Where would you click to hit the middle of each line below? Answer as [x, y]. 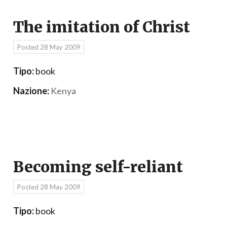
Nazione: [31, 90]
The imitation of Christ [102, 27]
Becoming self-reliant [98, 167]
